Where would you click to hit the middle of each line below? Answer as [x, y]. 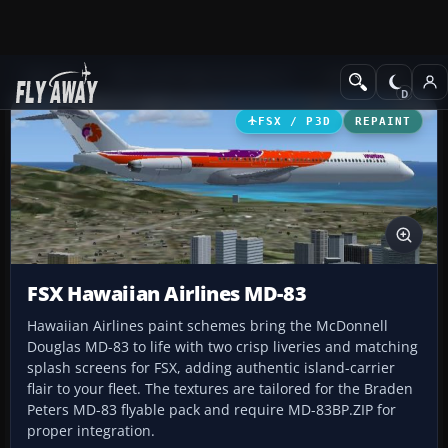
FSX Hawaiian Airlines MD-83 [167, 294]
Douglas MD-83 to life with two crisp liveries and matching [222, 347]
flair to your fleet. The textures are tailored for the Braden [220, 389]
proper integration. [91, 431]
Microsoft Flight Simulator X [201, 76]
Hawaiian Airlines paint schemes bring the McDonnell [207, 326]
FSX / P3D [294, 120]
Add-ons [50, 76]
